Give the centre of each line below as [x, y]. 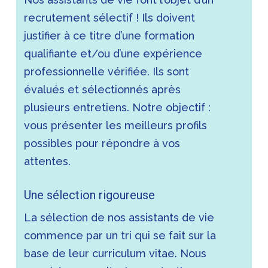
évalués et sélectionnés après [103, 89]
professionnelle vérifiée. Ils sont [107, 71]
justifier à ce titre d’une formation [109, 35]
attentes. [49, 161]
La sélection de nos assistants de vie [119, 217]
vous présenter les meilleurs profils [116, 125]
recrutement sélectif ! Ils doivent [110, 17]
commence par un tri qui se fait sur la [120, 235]
